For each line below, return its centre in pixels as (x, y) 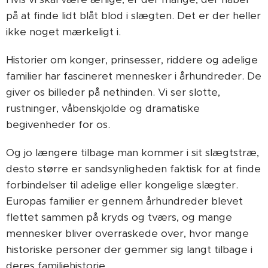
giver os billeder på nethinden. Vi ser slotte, (113, 92)
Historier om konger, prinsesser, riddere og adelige (132, 60)
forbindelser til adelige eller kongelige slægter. (122, 185)
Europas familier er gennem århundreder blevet (124, 201)
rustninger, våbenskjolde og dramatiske (103, 108)
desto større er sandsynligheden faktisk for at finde (133, 169)
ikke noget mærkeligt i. (63, 32)
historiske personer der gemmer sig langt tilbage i (129, 249)
